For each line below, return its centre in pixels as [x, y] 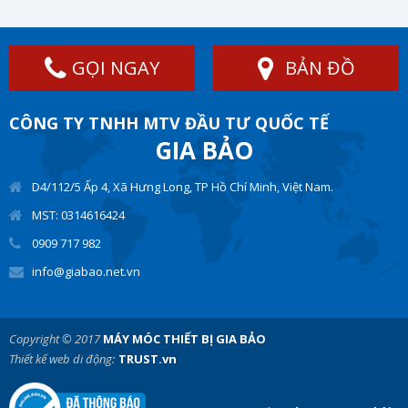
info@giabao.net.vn [86, 272]
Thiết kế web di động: [62, 359]
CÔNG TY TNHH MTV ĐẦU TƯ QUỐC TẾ [169, 123]
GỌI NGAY [116, 68]
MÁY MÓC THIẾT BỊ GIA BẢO [184, 339]
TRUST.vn [148, 359]
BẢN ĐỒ [320, 68]
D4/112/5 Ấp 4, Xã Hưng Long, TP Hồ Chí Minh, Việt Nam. [183, 187]
